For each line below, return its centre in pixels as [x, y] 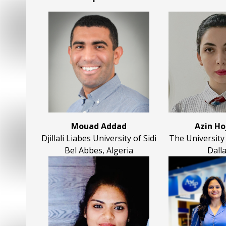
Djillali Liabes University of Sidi [99, 138]
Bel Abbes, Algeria [99, 151]
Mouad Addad [99, 126]
